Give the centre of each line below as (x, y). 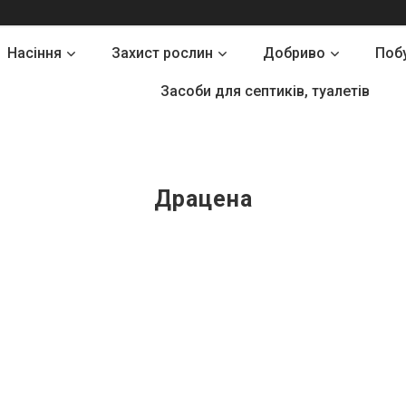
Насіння (34, 53)
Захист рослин (162, 53)
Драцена (203, 199)
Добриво (294, 53)
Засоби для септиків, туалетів (265, 91)
